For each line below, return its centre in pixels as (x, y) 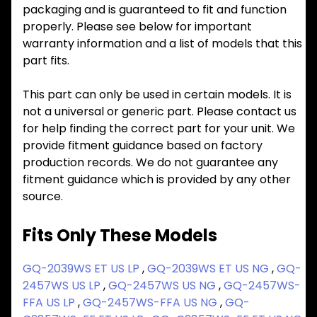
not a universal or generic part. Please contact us (160, 111)
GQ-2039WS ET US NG (209, 268)
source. (43, 196)
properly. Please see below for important (137, 26)
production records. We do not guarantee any (150, 162)
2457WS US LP (63, 285)
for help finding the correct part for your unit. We (159, 128)
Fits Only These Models (120, 235)
